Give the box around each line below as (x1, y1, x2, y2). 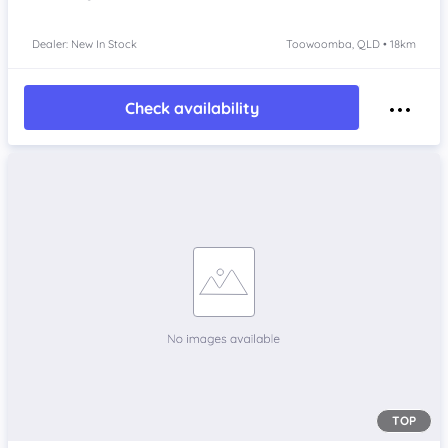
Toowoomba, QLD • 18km (286, 37, 416, 52)
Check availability (124, 97, 259, 118)
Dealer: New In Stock (32, 37, 137, 52)
